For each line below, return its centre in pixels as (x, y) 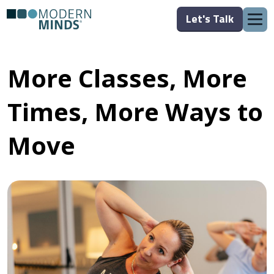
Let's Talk (210, 19)
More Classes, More (127, 78)
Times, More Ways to (135, 112)
